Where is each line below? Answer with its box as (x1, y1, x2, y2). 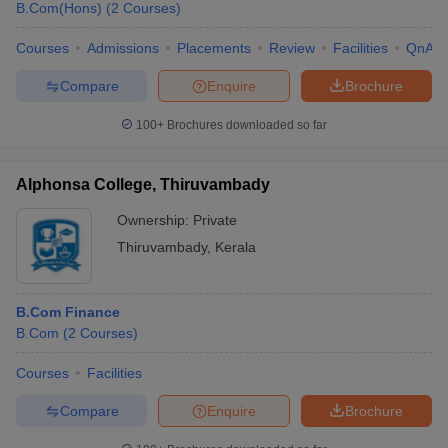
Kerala (215, 239, 256, 255)
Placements (177, 40, 251, 56)
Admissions (87, 40, 159, 56)
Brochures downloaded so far (164, 118, 327, 132)
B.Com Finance (16, 304, 120, 320)
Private (193, 212, 237, 228)
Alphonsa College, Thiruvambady (16, 176, 270, 193)
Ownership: (117, 212, 193, 228)
